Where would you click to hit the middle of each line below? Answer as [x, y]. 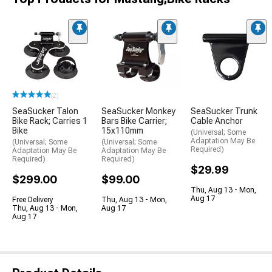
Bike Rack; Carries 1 [50, 121]
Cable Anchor [217, 121]
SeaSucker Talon [45, 111]
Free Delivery [33, 200]
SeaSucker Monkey [138, 111]
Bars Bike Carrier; [134, 121]
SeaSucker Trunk [224, 111]
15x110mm [122, 131]
